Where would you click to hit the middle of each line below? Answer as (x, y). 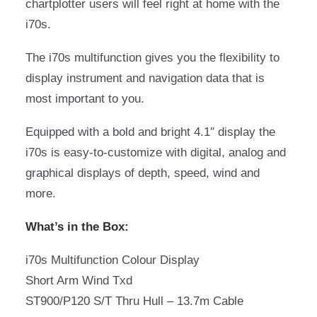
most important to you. (85, 99)
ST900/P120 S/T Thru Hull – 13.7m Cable (134, 301)
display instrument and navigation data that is (145, 78)
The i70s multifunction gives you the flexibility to (152, 58)
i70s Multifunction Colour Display (113, 260)
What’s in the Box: (77, 227)
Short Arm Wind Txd (79, 281)
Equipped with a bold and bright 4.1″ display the (150, 132)
